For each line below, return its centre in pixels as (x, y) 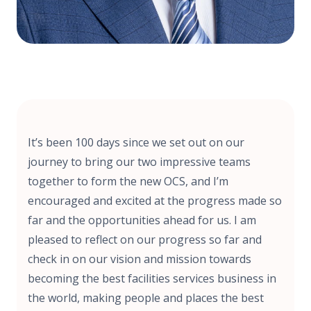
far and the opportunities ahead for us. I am (142, 220)
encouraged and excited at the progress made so (155, 200)
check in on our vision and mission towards (140, 259)
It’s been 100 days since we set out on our (136, 142)
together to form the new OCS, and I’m (128, 181)
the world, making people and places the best (146, 297)
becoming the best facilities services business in (152, 278)
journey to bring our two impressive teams (139, 161)
